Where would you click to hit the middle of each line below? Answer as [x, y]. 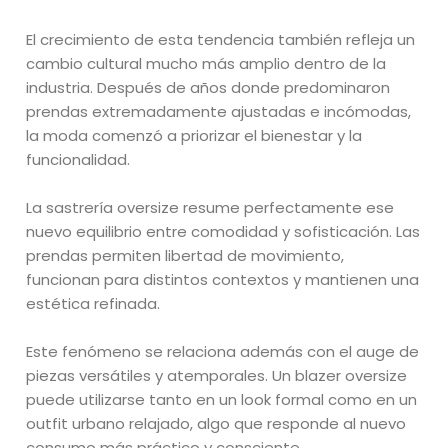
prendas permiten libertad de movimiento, [185, 255]
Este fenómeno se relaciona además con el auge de [223, 351]
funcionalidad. [78, 159]
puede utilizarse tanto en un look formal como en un [222, 399]
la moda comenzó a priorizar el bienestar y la [194, 135]
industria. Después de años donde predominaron [208, 87]
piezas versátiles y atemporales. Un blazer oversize [217, 375]
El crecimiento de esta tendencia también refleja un [221, 39]
